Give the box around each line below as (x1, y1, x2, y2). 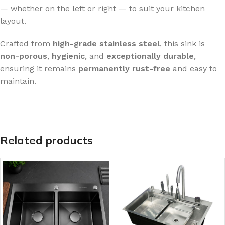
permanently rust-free (78, 64, 170, 73)
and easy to (170, 64, 217, 73)
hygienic (52, 51, 85, 61)
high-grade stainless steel (53, 39, 160, 48)
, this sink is (160, 39, 205, 48)
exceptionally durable (106, 51, 194, 61)
